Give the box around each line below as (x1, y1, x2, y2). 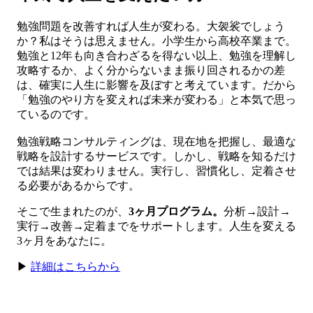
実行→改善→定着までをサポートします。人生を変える (17, 220, 296, 232)
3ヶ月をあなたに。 (17, 235, 112, 247)
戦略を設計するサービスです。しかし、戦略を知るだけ (17, 150, 296, 162)
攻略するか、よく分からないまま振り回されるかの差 (17, 64, 285, 76)
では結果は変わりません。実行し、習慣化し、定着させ (17, 165, 296, 177)
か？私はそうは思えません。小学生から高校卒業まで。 (17, 35, 296, 47)
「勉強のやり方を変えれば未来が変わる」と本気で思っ (17, 94, 296, 105)
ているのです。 (17, 108, 95, 120)
